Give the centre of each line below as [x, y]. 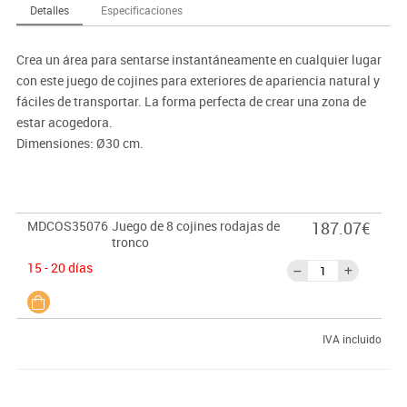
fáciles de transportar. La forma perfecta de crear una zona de [191, 102]
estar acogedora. [64, 123]
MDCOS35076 [67, 226]
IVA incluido [352, 339]
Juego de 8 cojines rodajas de [195, 226]
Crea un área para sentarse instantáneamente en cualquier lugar [199, 60]
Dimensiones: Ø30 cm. [79, 144]
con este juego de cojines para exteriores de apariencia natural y [198, 81]
